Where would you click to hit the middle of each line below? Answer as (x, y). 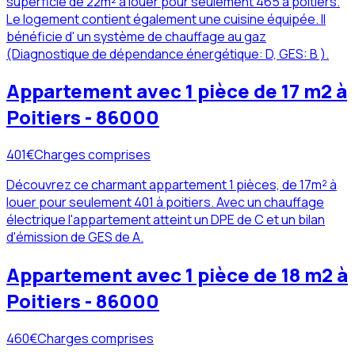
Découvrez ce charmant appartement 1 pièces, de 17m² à (172, 185)
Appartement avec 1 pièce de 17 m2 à (177, 91)
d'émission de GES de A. (75, 237)
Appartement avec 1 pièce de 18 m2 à (177, 275)
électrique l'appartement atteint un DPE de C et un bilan (166, 220)
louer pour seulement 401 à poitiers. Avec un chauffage (165, 202)
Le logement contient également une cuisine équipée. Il (166, 19)
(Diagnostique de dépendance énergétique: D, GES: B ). (168, 53)
